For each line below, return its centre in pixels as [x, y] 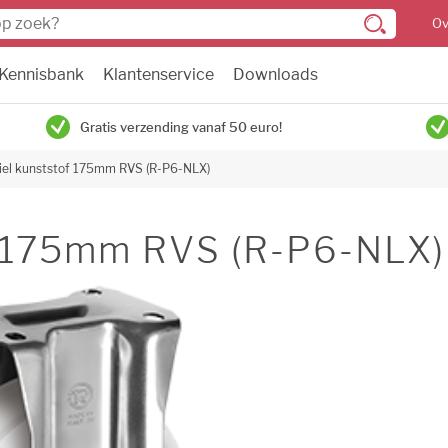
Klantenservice [158, 74]
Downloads [275, 74]
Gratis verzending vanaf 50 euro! [181, 127]
